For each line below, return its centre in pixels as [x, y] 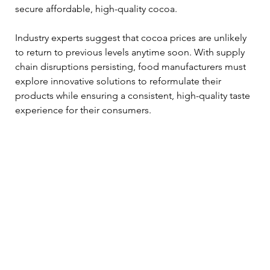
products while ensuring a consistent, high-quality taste [134, 96]
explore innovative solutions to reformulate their [119, 81]
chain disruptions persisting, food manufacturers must [132, 67]
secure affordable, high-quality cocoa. [96, 9]
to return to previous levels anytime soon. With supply [131, 52]
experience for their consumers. [83, 110]
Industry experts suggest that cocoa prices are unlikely [132, 38]
